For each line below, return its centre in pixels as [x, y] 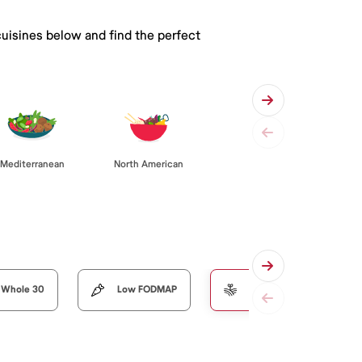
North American [149, 164]
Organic [267, 289]
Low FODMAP [147, 289]
